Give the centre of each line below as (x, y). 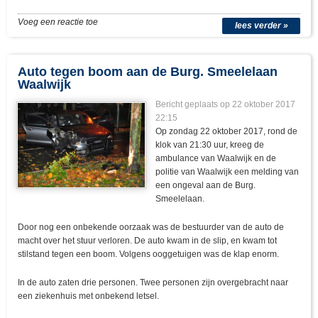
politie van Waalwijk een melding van (227, 172)
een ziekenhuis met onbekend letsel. (88, 296)
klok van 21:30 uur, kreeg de (210, 145)
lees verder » (261, 26)
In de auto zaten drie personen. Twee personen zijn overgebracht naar (153, 283)
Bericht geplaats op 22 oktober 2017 (226, 105)
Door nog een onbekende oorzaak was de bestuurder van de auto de (151, 227)
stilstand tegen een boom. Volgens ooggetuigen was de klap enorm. (148, 254)
